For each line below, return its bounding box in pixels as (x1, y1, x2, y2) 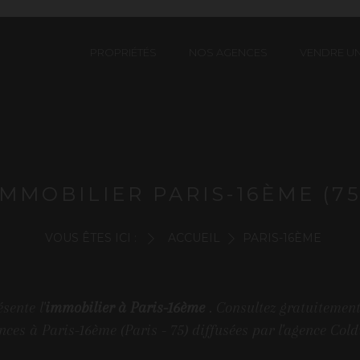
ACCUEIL (167, 231, 220, 245)
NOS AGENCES (189, 45, 268, 59)
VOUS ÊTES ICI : (44, 231, 137, 245)
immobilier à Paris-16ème (44, 299, 205, 317)
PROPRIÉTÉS (90, 45, 157, 59)
